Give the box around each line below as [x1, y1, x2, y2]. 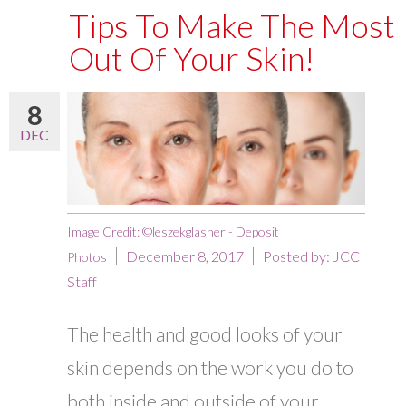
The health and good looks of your [67, 323, 343, 346]
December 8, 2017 [126, 247, 244, 266]
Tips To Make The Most [69, 5, 395, 46]
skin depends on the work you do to [67, 356, 353, 380]
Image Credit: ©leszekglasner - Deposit [67, 224, 279, 240]
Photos [67, 249, 107, 266]
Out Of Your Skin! [69, 38, 314, 79]
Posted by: [263, 247, 333, 266]
